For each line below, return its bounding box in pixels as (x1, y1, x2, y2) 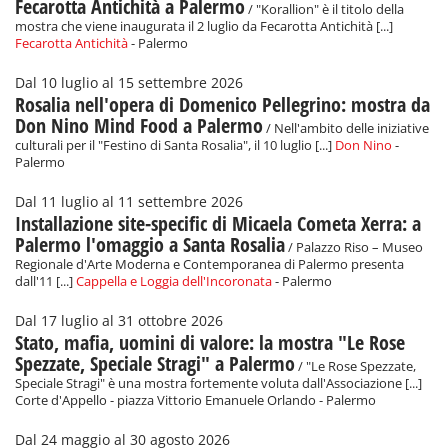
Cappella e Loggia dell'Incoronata (76, 273, 272, 291)
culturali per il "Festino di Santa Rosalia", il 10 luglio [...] (15, 137, 335, 155)
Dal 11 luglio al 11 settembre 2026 (15, 193, 243, 212)
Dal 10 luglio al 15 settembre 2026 (15, 74, 243, 93)
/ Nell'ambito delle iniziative (263, 120, 429, 138)
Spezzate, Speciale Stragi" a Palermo (15, 350, 295, 378)
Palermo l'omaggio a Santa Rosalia (15, 231, 285, 259)
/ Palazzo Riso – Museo (285, 239, 423, 257)
